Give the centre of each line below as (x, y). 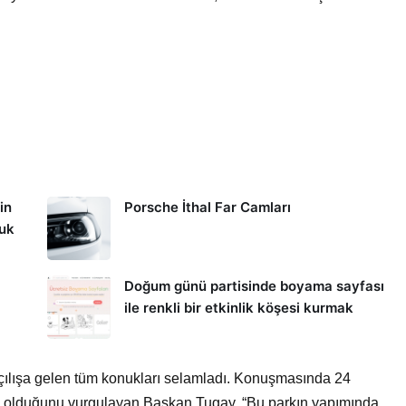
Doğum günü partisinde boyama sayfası (254, 286)
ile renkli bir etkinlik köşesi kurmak (238, 308)
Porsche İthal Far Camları (207, 207)
